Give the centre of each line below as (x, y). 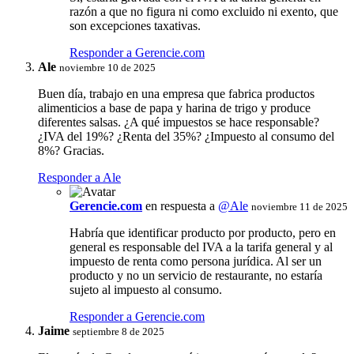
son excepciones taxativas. (135, 25)
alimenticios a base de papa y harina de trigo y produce (174, 107)
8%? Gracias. (71, 150)
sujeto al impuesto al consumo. (146, 289)
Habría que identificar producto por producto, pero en (203, 232)
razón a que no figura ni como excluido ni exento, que (204, 11)
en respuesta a (182, 205)
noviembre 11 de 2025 (299, 206)
